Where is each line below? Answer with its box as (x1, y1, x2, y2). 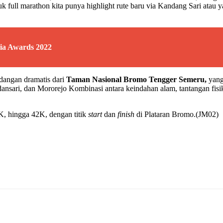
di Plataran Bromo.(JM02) (134, 110, 219, 118)
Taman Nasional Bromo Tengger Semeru (66, 75, 205, 84)
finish (117, 110, 134, 118)
